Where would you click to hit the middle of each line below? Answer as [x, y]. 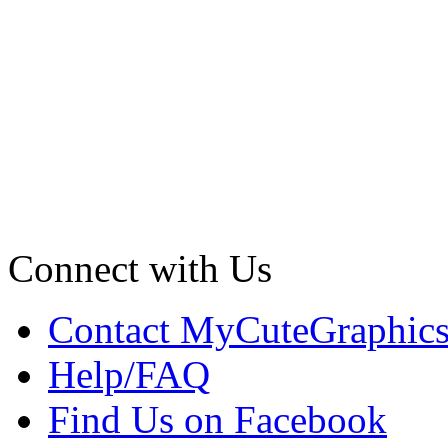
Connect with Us [140, 269]
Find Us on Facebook [217, 420]
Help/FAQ [129, 375]
